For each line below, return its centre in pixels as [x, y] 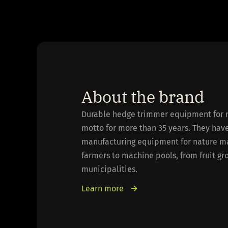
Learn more [103, 188]
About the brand [143, 96]
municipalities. [109, 169]
